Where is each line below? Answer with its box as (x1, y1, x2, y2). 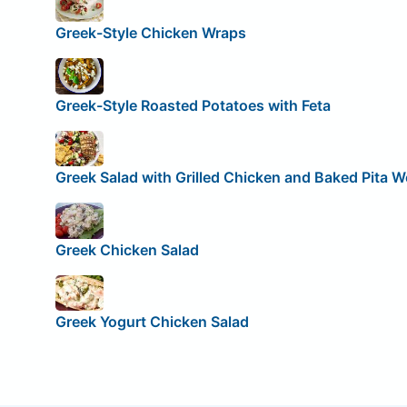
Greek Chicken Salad (55, 240, 199, 259)
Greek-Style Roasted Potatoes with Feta (55, 95, 331, 114)
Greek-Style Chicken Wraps (55, 23, 246, 42)
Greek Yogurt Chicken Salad (55, 313, 249, 332)
